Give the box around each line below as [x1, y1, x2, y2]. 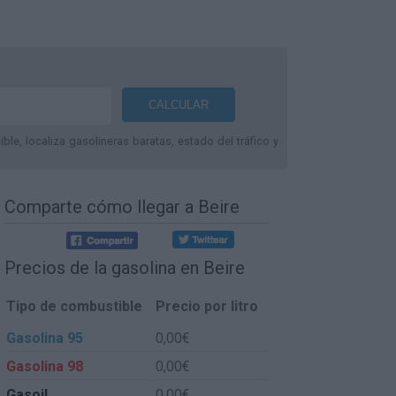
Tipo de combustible [6, 297, 142, 315]
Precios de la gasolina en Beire [4, 256, 245, 278]
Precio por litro [156, 297, 258, 315]
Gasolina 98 [6, 357, 83, 375]
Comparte [4, 196, 87, 217]
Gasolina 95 [6, 329, 83, 346]
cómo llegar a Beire [87, 196, 240, 217]
